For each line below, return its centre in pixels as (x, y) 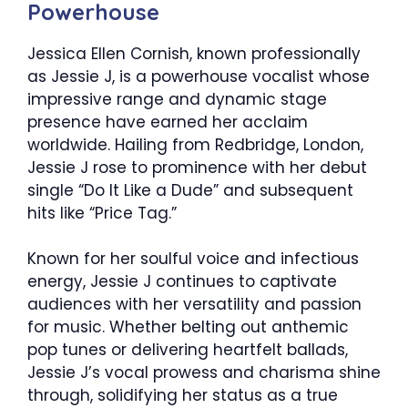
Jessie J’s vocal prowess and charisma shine (204, 373)
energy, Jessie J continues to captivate (182, 282)
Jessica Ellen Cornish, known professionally (194, 53)
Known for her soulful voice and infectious (193, 259)
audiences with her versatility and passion (194, 305)
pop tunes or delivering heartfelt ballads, (188, 350)
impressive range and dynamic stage (177, 99)
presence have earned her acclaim (168, 122)
